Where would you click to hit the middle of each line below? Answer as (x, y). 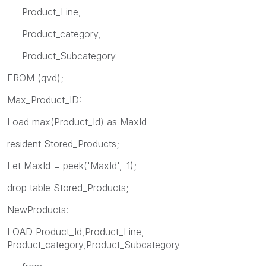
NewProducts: (38, 209)
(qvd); (50, 77)
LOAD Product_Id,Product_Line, (76, 231)
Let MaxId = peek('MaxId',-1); (72, 165)
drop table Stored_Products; (68, 187)
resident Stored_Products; (63, 143)
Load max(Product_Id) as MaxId (77, 121)
